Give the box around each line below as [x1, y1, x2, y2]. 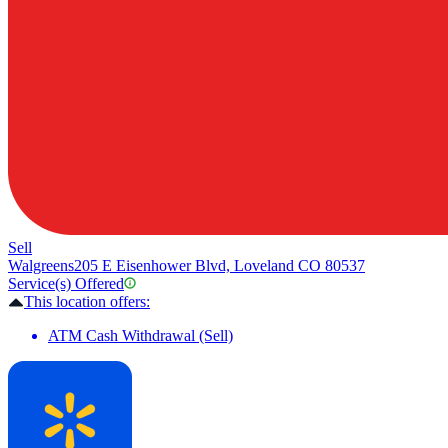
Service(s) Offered [8, 275, 124, 293]
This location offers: [24, 293, 150, 311]
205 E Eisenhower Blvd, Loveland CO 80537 [74, 257, 365, 275]
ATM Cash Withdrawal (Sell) [48, 327, 233, 345]
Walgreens [8, 257, 74, 275]
